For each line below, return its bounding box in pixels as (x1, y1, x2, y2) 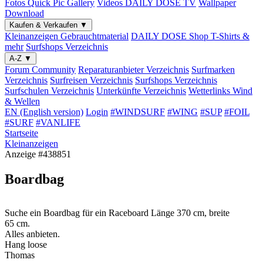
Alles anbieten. (5, 228, 60, 239)
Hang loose (5, 239, 47, 249)
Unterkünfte (96, 86, 143, 96)
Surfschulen (5, 86, 51, 96)
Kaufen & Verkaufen (9, 21, 80, 29)
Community (32, 65, 76, 75)
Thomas (5, 249, 35, 260)
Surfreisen (50, 75, 90, 85)
